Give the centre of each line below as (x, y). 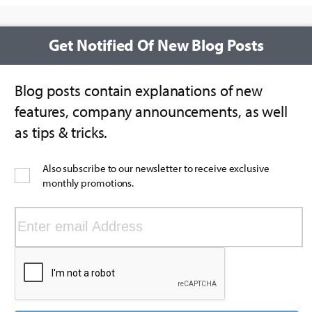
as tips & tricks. (61, 132)
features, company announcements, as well (151, 111)
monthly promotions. (88, 183)
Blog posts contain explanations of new (139, 90)
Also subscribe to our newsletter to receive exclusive (156, 169)
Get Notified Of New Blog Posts (156, 45)
